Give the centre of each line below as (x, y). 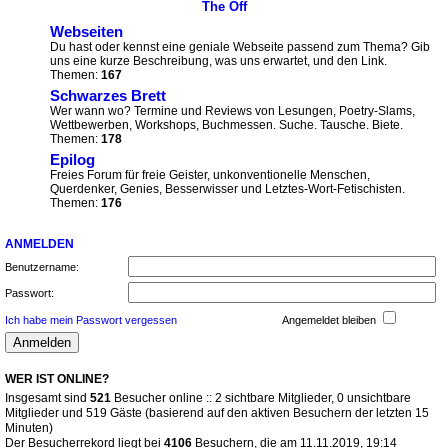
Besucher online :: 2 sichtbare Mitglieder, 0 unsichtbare (261, 398)
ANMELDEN (39, 244)
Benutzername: (42, 267)
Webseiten (86, 32)
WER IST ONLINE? (57, 379)
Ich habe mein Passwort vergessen (91, 320)
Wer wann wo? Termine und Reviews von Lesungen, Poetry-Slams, (232, 111)
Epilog (72, 160)
